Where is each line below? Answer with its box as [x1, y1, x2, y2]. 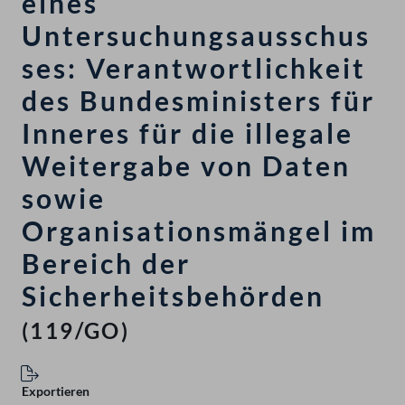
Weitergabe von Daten [22, 149, 351, 183]
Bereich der [22, 247, 191, 280]
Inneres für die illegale [22, 117, 353, 150]
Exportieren [22, 383, 89, 400]
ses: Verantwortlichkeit [22, 52, 366, 85]
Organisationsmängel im [22, 214, 376, 248]
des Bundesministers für [22, 84, 375, 118]
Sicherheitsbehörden [22, 279, 325, 313]
